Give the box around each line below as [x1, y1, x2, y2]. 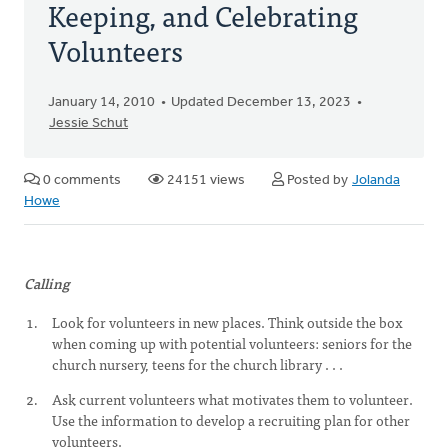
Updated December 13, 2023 [171, 95, 351, 110]
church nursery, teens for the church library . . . [52, 353, 343, 375]
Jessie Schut [49, 116, 128, 131]
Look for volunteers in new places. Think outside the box [52, 311, 403, 333]
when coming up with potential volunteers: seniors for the [52, 332, 412, 354]
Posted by [284, 173, 351, 188]
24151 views [164, 173, 245, 188]
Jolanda [352, 173, 400, 188]
